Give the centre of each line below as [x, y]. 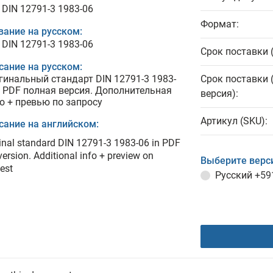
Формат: [220, 24]
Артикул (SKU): [234, 121]
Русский [235, 175]
